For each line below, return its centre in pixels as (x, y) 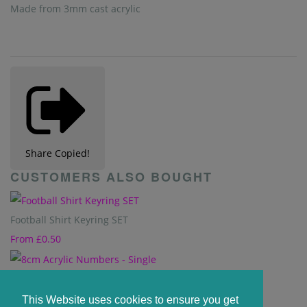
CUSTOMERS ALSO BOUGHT (111, 177)
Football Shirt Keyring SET (69, 220)
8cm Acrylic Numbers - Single (78, 278)
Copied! (72, 153)
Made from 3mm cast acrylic (77, 9)
